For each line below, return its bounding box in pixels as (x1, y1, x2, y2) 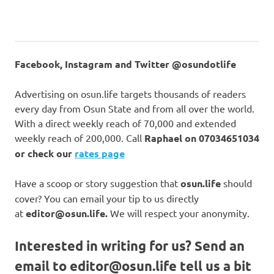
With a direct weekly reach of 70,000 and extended (15, 117, 236, 130)
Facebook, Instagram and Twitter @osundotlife (15, 57, 236, 71)
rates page (75, 147, 125, 160)
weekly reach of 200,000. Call (15, 131, 144, 144)
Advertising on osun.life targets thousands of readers (15, 87, 246, 100)
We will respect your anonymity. (108, 207, 250, 220)
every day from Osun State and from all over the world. (15, 102, 254, 115)
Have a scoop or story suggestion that (15, 177, 180, 190)
